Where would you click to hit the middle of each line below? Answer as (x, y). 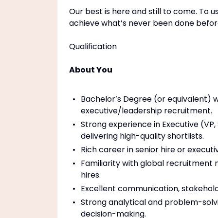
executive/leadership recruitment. (146, 111)
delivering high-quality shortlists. (142, 136)
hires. (91, 175)
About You (91, 70)
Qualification (93, 46)
